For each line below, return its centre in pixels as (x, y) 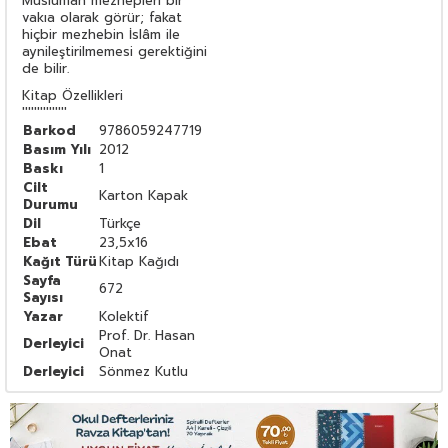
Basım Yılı (57, 149)
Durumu (50, 204)
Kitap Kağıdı (139, 261)
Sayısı (43, 297)
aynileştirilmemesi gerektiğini (114, 51)
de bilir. (45, 68)
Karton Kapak (143, 195)
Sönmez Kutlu (143, 371)
